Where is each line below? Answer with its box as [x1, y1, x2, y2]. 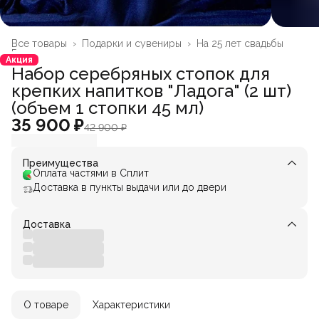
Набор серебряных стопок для [11, 63, 270, 84]
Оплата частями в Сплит [33, 167, 149, 179]
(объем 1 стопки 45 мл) [11, 97, 204, 118]
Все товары [11, 37, 67, 49]
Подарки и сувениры [82, 37, 182, 49]
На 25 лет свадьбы [197, 37, 283, 49]
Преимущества [23, 157, 98, 169]
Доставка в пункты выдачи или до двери [33, 181, 226, 193]
